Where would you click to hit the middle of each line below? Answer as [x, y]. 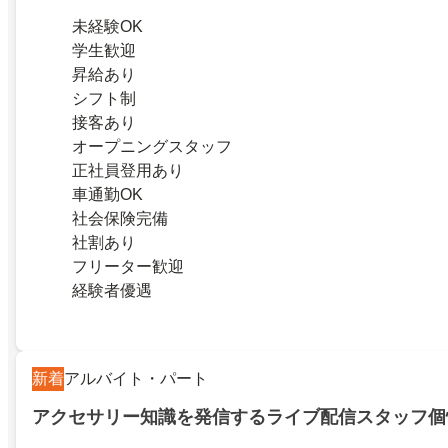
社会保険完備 [120, 218]
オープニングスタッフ [152, 146]
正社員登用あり [128, 170]
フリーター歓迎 [128, 266]
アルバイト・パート [136, 378]
